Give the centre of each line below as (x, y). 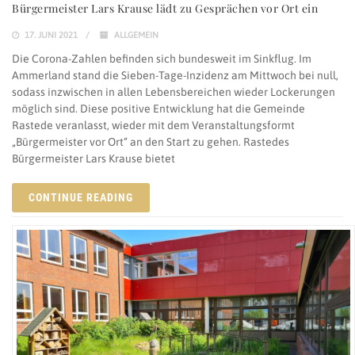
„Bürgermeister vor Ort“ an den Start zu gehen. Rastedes (151, 142)
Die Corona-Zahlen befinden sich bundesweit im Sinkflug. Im (162, 59)
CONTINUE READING (81, 198)
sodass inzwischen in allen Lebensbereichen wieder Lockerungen (174, 92)
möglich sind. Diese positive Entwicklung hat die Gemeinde (158, 109)
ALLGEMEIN (136, 35)
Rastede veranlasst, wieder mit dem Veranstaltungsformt (153, 126)
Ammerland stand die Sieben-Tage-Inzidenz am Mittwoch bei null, (175, 76)
